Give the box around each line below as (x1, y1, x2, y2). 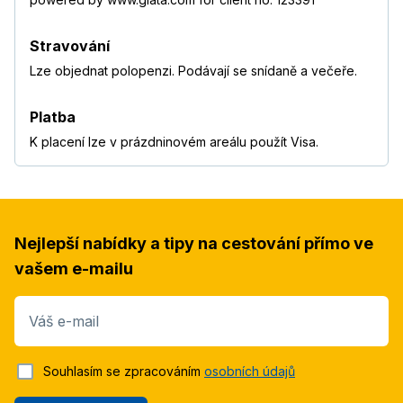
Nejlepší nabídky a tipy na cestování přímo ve (14, 234, 373, 254)
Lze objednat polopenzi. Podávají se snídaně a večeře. (30, 63, 357, 79)
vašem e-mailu (14, 259, 133, 279)
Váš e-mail (29, 312, 99, 331)
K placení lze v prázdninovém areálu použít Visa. (30, 134, 318, 150)
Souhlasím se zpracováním (43, 363, 204, 380)
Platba (30, 108, 76, 127)
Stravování (30, 37, 110, 56)
